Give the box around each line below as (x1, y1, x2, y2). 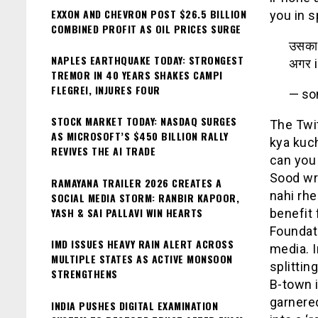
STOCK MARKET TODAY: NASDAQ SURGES (51, 114, 237, 129)
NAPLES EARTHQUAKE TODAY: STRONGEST (51, 52, 243, 67)
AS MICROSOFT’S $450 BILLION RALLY (51, 128, 229, 144)
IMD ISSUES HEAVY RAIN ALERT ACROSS (51, 236, 234, 252)
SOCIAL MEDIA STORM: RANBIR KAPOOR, (51, 190, 239, 205)
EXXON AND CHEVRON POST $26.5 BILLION (51, 6, 246, 21)
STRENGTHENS (51, 266, 118, 282)
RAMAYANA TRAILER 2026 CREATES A (51, 175, 222, 190)
